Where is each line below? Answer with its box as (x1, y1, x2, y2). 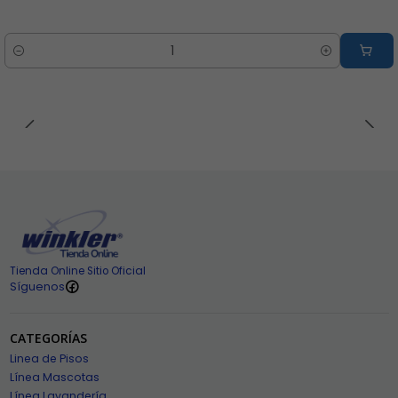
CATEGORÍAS (9, 330, 87, 347)
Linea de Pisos (9, 351, 89, 367)
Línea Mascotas (9, 370, 99, 386)
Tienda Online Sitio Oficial (9, 264, 146, 279)
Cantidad (4, 52, 60, 68)
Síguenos (9, 278, 65, 294)
